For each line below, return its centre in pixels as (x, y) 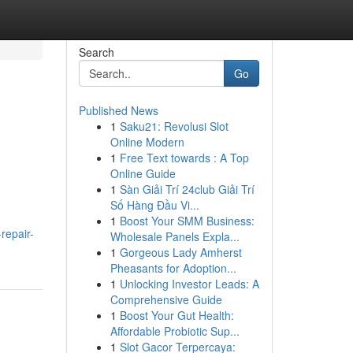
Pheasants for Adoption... (173, 268)
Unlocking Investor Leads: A (189, 284)
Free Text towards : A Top (184, 158)
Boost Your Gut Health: (176, 315)
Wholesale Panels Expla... (175, 236)
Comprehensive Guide (166, 299)
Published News (118, 110)
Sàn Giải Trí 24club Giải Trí (187, 189)
